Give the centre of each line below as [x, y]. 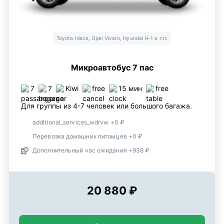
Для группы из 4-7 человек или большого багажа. [106, 106]
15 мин [130, 88]
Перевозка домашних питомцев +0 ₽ [87, 136]
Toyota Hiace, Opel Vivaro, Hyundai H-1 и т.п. [112, 38]
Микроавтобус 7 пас [112, 68]
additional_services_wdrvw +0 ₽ [78, 122]
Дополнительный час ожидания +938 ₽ [91, 150]
